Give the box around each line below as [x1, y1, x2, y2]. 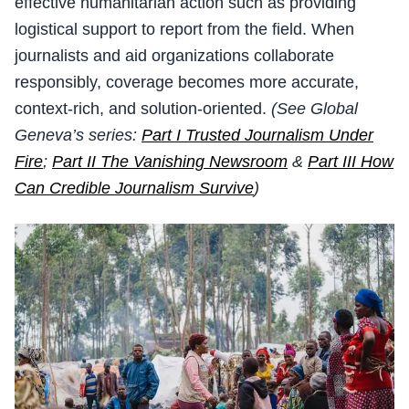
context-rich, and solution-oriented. [15, 100, 271, 119]
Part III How [308, 152, 393, 172]
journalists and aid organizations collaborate [15, 47, 334, 66]
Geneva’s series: [15, 126, 142, 145]
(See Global [271, 100, 358, 119]
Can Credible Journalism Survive [15, 179, 254, 198]
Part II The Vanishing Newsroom [52, 152, 288, 172]
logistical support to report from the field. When [15, 20, 354, 39]
